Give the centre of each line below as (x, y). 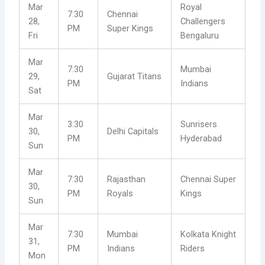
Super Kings (130, 29)
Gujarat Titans (135, 77)
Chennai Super (209, 180)
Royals (120, 194)
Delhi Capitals (133, 132)
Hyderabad (201, 139)
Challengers (203, 22)
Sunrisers (199, 125)
